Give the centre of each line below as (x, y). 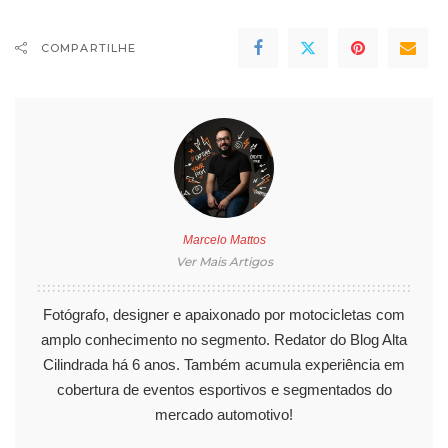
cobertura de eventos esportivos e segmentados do (224, 389)
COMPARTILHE (89, 47)
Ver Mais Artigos (224, 261)
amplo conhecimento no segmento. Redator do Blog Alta (224, 339)
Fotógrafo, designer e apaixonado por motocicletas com (224, 314)
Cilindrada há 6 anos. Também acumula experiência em (224, 364)
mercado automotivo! (224, 414)
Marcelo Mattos (224, 239)
